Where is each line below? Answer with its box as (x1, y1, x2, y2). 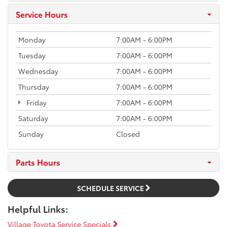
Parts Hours (16, 156, 60, 168)
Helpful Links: (8, 202, 68, 216)
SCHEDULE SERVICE (77, 183, 145, 194)
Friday (24, 97, 47, 108)
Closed (116, 129, 140, 139)
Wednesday (18, 66, 58, 77)
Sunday (18, 129, 44, 139)
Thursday (18, 82, 49, 92)
